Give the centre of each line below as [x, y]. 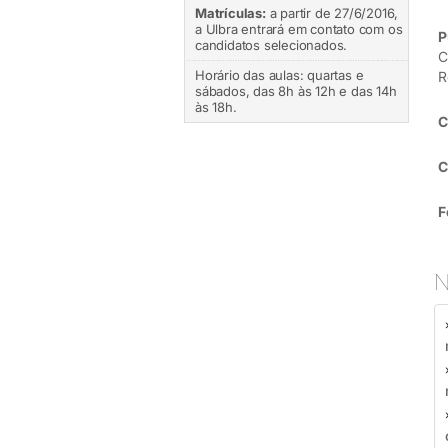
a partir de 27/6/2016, [332, 13]
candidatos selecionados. [271, 45]
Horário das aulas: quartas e [279, 75]
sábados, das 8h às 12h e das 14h [296, 91]
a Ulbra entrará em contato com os [299, 29]
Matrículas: [230, 13]
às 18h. [216, 107]
